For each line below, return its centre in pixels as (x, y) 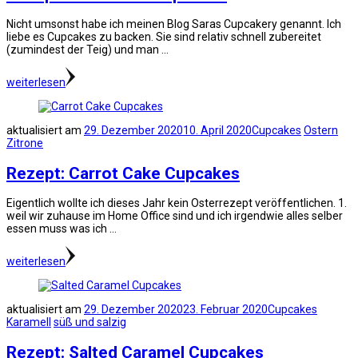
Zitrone (25, 143)
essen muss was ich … (62, 229)
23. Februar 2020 (225, 310)
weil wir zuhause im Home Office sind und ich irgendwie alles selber (175, 216)
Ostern (321, 131)
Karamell (29, 322)
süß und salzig (90, 322)
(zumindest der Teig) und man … (88, 50)
